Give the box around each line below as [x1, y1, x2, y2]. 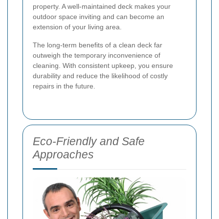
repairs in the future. [33, 82, 95, 90]
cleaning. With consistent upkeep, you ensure [33, 62, 173, 70]
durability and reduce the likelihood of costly [33, 72, 168, 80]
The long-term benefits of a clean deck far [33, 41, 162, 49]
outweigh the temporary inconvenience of [33, 51, 160, 60]
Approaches [33, 148, 94, 161]
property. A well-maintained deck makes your [33, 2, 171, 11]
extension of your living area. [33, 23, 122, 31]
